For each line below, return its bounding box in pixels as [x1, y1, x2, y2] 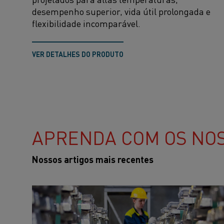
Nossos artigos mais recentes [32, 152, 153, 165]
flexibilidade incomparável [32, 16, 138, 29]
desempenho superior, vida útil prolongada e [32, 4, 210, 17]
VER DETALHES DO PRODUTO [32, 48, 123, 59]
